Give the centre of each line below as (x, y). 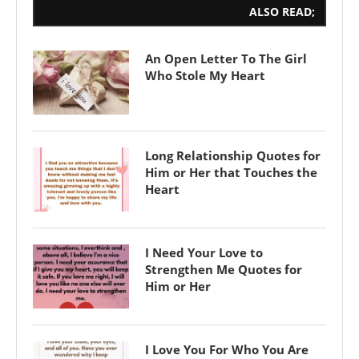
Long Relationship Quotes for (233, 155)
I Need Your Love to (204, 252)
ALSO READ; (282, 11)
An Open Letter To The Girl (226, 58)
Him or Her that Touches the (231, 172)
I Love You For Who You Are (227, 349)
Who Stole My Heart (205, 75)
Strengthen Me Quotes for (224, 269)
